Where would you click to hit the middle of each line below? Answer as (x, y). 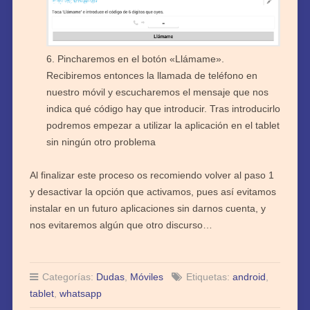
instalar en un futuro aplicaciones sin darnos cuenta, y (147, 209)
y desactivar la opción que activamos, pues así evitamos (153, 192)
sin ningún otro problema (101, 142)
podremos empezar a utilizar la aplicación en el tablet (163, 126)
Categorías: (67, 277)
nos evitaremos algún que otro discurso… (121, 225)
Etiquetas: (208, 277)
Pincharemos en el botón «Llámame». (140, 59)
